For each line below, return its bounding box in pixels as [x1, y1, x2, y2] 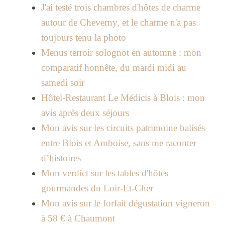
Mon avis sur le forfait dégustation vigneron [41, 198, 210, 209]
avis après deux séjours [41, 107, 129, 119]
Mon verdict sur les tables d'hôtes [41, 168, 168, 179]
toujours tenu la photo [41, 32, 126, 43]
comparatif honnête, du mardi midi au [41, 62, 186, 73]
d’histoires [41, 153, 81, 164]
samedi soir [41, 77, 84, 88]
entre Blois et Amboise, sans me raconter [41, 138, 196, 149]
